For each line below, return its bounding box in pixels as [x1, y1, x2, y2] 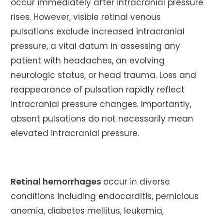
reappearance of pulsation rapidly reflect [11, 84, 185, 95]
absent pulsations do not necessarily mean [11, 113, 194, 124]
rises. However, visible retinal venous [11, 11, 161, 23]
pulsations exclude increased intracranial [11, 26, 185, 37]
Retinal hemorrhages [11, 176, 104, 187]
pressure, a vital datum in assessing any [11, 40, 181, 52]
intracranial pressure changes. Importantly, [11, 98, 192, 110]
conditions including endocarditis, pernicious [11, 190, 199, 202]
